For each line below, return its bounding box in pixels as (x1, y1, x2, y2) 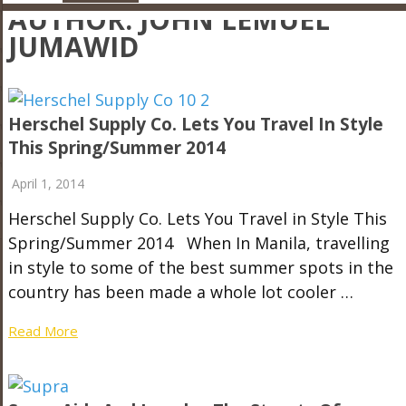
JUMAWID (7, 28, 139, 65)
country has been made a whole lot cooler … (7, 281, 353, 303)
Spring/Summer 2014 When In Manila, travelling (7, 232, 390, 254)
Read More (7, 322, 78, 340)
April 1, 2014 (11, 175, 84, 192)
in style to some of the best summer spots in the (7, 256, 393, 278)
